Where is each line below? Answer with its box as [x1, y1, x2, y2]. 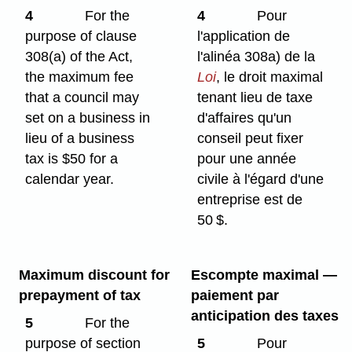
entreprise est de [197, 192, 303, 208]
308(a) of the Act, [25, 49, 134, 65]
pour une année [197, 151, 297, 167]
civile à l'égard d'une [197, 171, 324, 188]
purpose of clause [25, 28, 137, 45]
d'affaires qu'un [197, 110, 292, 126]
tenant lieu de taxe [197, 90, 313, 106]
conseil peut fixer [197, 130, 304, 147]
